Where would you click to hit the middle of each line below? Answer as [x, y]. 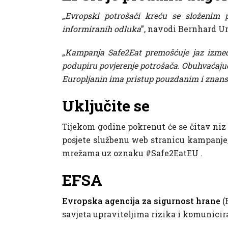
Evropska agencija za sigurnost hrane [141, 201]
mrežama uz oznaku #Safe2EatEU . [132, 153]
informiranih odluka [102, 29]
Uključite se [106, 106]
